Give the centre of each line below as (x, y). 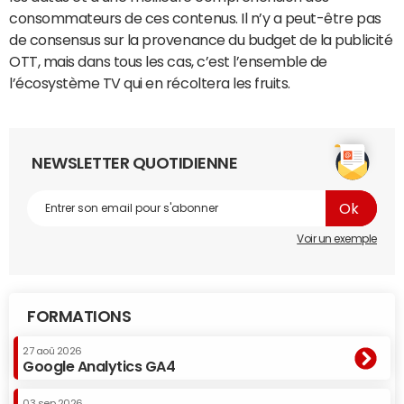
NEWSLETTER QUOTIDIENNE (135, 163)
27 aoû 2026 (52, 351)
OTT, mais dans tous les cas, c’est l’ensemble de (168, 61)
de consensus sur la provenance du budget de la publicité (201, 40)
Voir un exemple (337, 239)
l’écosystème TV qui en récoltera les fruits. (151, 83)
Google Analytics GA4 (99, 366)
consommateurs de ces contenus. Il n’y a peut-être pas (195, 18)
